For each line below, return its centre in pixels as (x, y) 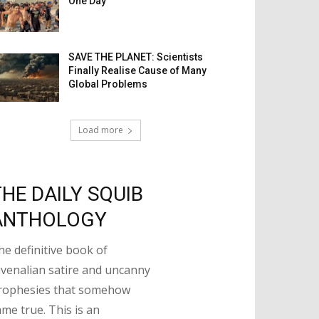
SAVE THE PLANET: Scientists (136, 57)
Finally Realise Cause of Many (138, 71)
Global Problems (108, 84)
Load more (100, 130)
